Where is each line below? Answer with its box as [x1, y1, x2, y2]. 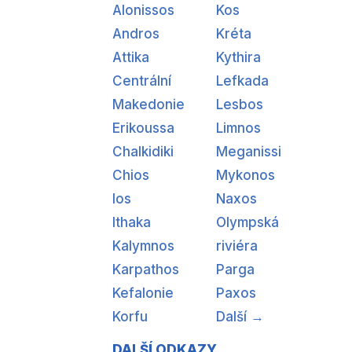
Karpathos [112, 261, 179, 277]
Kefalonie [112, 284, 174, 301]
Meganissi [216, 143, 281, 159]
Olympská [216, 214, 279, 230]
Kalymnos [112, 237, 174, 254]
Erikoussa [112, 119, 174, 136]
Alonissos [112, 2, 174, 18]
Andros [112, 25, 159, 42]
